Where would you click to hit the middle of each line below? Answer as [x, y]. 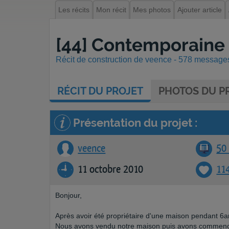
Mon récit [111, 10]
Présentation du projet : [134, 123]
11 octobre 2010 [111, 169]
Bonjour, [68, 195]
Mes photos [152, 10]
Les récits [74, 10]
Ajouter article [200, 10]
